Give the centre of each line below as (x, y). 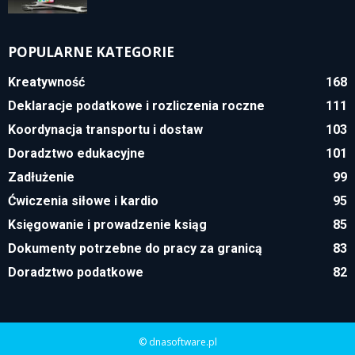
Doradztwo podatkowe (76, 272)
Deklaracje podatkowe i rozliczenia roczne (136, 105)
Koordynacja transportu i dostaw (105, 129)
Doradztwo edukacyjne (76, 153)
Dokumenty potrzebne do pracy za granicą (135, 248)
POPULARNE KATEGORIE (91, 52)
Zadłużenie (41, 177)
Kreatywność (46, 82)
